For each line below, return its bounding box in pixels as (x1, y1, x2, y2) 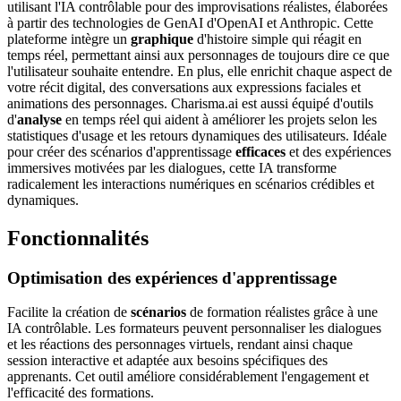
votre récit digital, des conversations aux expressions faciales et (7, 79, 361, 95)
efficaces (235, 143, 286, 159)
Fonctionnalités (7, 226, 149, 250)
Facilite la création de (7, 304, 131, 320)
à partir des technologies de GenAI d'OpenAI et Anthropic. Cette (7, 14, 373, 30)
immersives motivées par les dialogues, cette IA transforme (7, 159, 337, 175)
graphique (131, 30, 193, 47)
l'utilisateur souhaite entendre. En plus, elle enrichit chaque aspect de (7, 63, 392, 79)
